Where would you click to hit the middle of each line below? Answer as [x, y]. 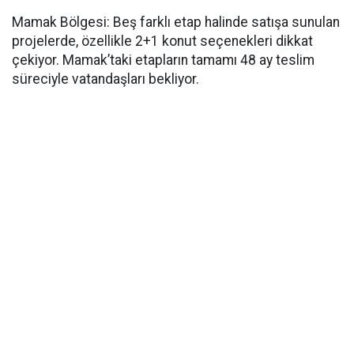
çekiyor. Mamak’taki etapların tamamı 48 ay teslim [163, 60]
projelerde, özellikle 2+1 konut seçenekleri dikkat [162, 41]
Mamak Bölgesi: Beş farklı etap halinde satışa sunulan [176, 22]
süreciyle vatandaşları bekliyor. [105, 79]
